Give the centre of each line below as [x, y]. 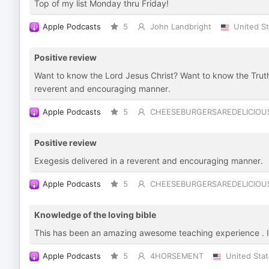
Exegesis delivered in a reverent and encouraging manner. [149, 161]
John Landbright [180, 27]
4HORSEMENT [177, 256]
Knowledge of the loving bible [95, 215]
